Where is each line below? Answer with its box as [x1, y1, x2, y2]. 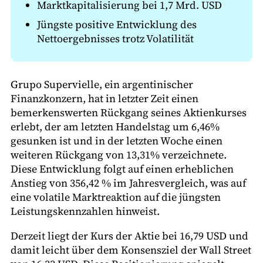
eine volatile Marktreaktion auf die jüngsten [11, 189, 221, 204]
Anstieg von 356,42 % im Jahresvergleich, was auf [11, 175, 246, 190]
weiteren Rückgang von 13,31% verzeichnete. [11, 147, 227, 162]
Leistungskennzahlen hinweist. [11, 203, 160, 218]
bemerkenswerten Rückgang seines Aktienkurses [11, 104, 247, 120]
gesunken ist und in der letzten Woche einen [11, 133, 222, 148]
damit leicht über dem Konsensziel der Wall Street [11, 242, 251, 257]
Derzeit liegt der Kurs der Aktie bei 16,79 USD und [11, 228, 248, 243]
